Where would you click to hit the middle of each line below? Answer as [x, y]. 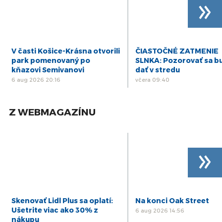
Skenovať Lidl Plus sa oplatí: [62, 200]
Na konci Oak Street [172, 200]
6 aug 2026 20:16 [36, 79]
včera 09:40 [152, 79]
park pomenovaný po [51, 60]
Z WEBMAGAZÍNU [53, 111]
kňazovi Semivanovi [48, 69]
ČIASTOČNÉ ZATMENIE [177, 51]
